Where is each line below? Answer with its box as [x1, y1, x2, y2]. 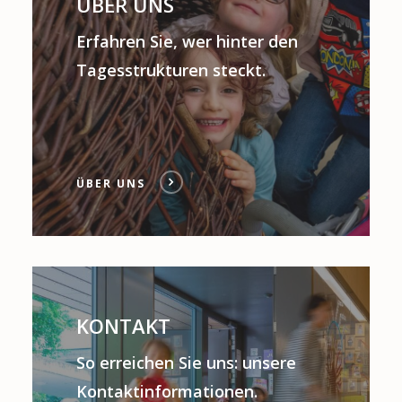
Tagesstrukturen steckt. [75, 58, 266, 81]
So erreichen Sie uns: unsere [75, 351, 296, 373]
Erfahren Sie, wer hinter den [75, 30, 298, 52]
